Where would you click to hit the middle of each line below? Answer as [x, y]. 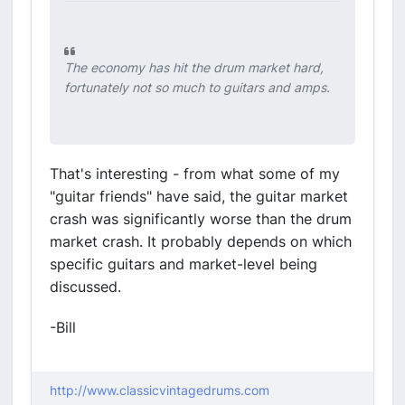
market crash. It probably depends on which [201, 241]
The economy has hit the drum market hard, [194, 67]
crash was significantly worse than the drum [201, 219]
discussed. [85, 287]
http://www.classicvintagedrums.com [160, 390]
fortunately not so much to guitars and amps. [197, 87]
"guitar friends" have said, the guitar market [199, 196]
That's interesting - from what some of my [195, 174]
